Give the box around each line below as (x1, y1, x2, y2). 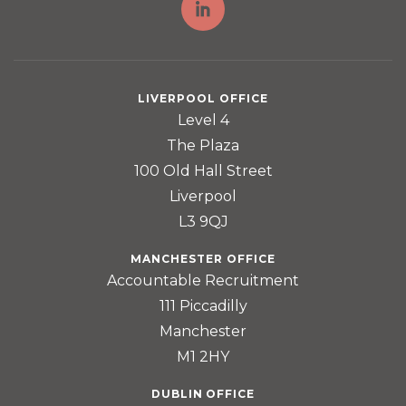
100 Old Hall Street (133, 162, 273, 180)
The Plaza (167, 137, 239, 155)
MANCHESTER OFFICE (130, 252, 275, 266)
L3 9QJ (178, 213, 228, 231)
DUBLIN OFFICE (150, 387, 256, 401)
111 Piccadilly (159, 297, 247, 315)
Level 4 (177, 111, 229, 130)
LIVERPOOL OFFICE (138, 92, 268, 106)
